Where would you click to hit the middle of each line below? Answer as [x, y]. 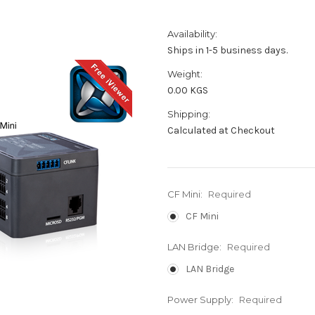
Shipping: [189, 114]
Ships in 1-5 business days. [227, 50]
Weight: [185, 73]
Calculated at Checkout [221, 130]
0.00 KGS [188, 90]
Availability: [192, 33]
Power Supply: [201, 299]
